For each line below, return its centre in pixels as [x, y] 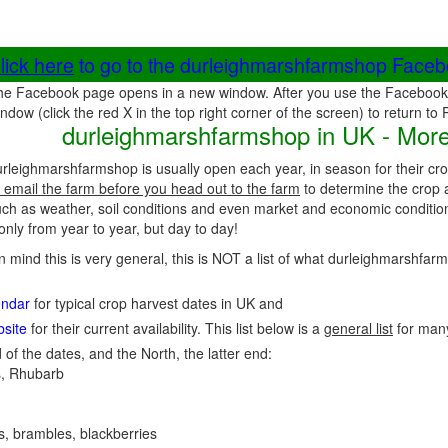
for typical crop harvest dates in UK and [156, 303]
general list [358, 328]
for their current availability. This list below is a [175, 328]
